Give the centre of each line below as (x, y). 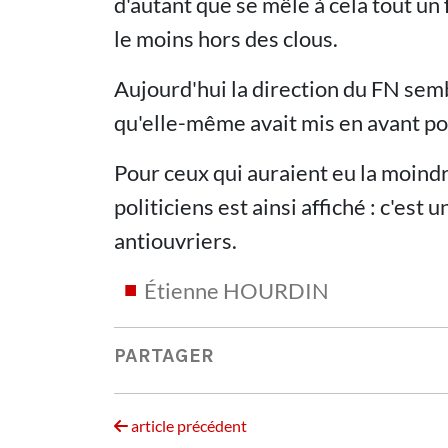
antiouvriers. (175, 240)
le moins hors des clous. (226, 38)
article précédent (187, 425)
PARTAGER (164, 355)
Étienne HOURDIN (236, 290)
